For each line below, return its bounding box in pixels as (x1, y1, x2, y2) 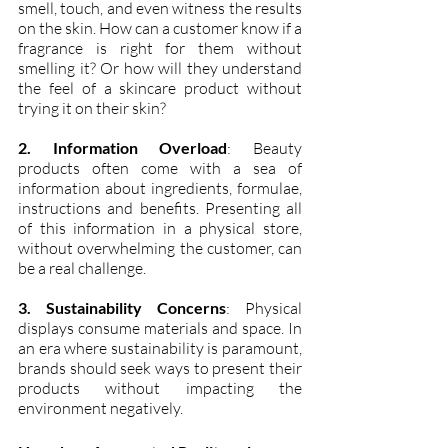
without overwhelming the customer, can (18, 237, 302, 258)
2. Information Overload (18, 137, 228, 157)
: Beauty (227, 137, 303, 158)
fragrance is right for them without (18, 37, 302, 58)
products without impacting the (18, 377, 302, 398)
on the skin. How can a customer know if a (18, 17, 302, 38)
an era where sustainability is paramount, (18, 337, 302, 358)
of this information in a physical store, (18, 217, 302, 238)
